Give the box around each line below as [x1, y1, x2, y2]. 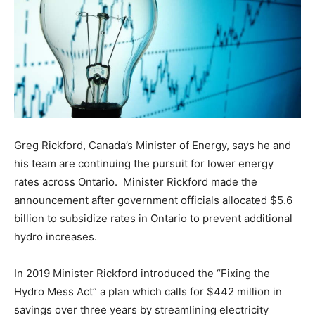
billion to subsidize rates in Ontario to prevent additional [14, 211, 292, 225]
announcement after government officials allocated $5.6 [14, 193, 292, 207]
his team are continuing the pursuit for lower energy [14, 156, 274, 170]
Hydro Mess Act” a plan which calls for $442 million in [14, 284, 282, 298]
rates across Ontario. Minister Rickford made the [14, 174, 257, 188]
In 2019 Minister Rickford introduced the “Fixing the [14, 266, 270, 280]
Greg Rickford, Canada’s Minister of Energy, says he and [14, 138, 291, 152]
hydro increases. [14, 229, 97, 243]
